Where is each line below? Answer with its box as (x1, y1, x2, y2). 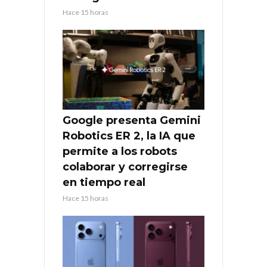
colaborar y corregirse (63, 160, 188, 173)
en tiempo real (63, 175, 145, 189)
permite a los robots (63, 144, 177, 158)
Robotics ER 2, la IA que (63, 129, 195, 142)
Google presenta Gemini (63, 113, 201, 127)
